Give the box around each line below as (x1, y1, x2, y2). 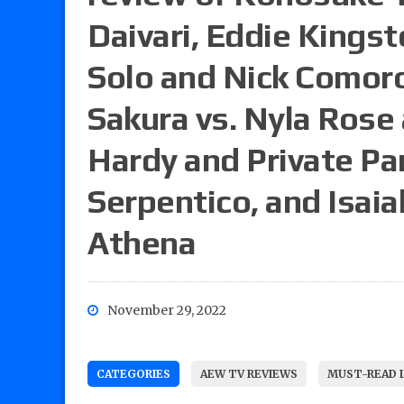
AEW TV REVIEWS (200, 367, 298, 381)
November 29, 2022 (107, 302, 226, 319)
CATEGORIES (96, 367, 170, 381)
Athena (87, 224, 197, 262)
